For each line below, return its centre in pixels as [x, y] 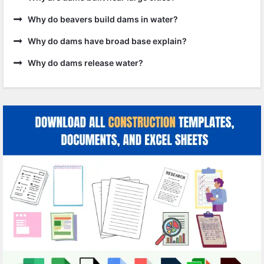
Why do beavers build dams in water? [103, 19]
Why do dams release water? [85, 63]
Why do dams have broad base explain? [107, 41]
